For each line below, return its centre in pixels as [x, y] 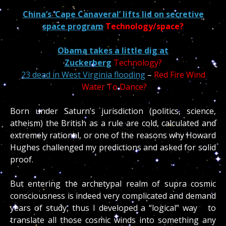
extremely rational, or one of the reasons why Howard [113, 135]
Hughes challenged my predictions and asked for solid [113, 148]
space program [73, 26]
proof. [22, 160]
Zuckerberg [88, 63]
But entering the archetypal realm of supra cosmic [113, 184]
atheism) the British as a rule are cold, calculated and [113, 123]
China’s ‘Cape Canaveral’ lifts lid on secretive [113, 14]
